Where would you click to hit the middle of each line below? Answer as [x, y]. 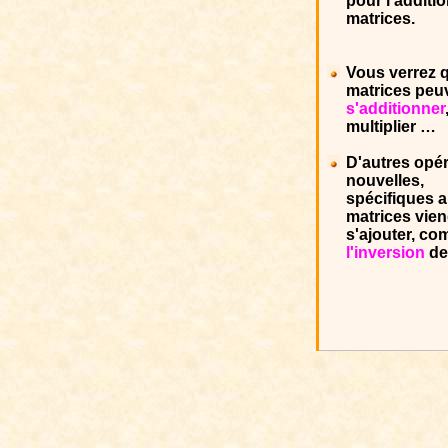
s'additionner [395, 108]
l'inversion [385, 252]
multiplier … [390, 126]
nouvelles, [384, 180]
